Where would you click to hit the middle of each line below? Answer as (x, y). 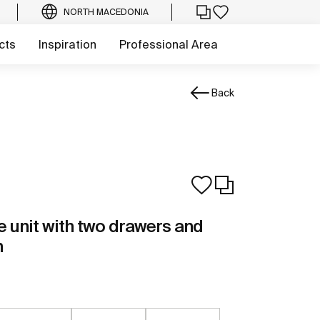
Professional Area (169, 44)
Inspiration (67, 44)
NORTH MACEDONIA (106, 12)
